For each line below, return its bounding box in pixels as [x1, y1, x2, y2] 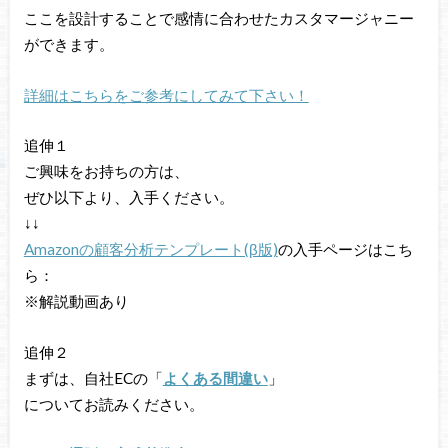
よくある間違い [162, 368, 268, 387]
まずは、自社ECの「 [23, 368, 163, 387]
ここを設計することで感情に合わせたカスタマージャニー [23, 8, 414, 27]
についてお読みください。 [23, 394, 204, 413]
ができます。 [23, 34, 114, 53]
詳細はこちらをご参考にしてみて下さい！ [23, 85, 309, 104]
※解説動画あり [23, 292, 129, 311]
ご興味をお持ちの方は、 [23, 162, 189, 181]
